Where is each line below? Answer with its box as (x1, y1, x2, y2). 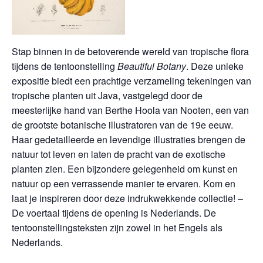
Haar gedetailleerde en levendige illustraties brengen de (12, 133, 245, 146)
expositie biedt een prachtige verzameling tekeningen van (12, 74, 251, 87)
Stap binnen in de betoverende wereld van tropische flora (12, 45, 249, 58)
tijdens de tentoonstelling (12, 59, 117, 73)
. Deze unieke (186, 59, 244, 73)
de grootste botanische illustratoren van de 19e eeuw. (12, 118, 233, 131)
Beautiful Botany (117, 59, 186, 73)
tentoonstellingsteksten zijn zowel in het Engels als (12, 221, 222, 234)
